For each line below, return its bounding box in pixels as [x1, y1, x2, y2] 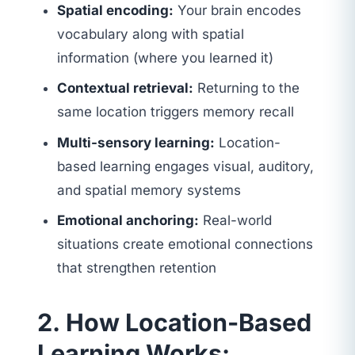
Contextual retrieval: [57, 80, 194, 97]
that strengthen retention [57, 260, 217, 277]
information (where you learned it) [57, 49, 274, 66]
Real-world [199, 212, 273, 229]
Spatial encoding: [57, 2, 174, 18]
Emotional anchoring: [57, 212, 200, 229]
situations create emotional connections [57, 236, 314, 253]
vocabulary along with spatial [57, 25, 245, 42]
